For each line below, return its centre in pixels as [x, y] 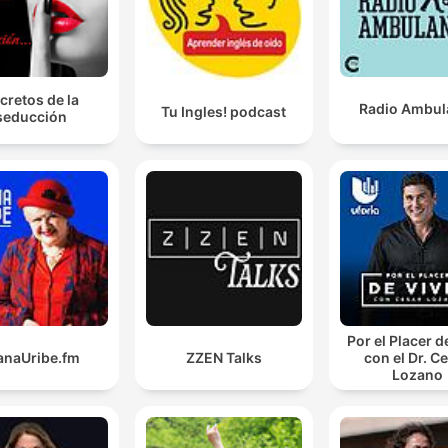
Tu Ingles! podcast [224, 111]
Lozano [417, 375]
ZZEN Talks [223, 358]
